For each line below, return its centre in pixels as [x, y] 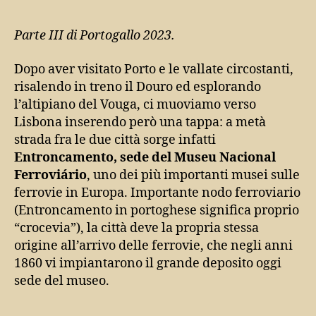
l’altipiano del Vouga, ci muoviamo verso [135, 104]
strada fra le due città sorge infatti [115, 140]
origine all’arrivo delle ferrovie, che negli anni [153, 245]
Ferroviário [50, 175]
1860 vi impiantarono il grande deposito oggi [148, 263]
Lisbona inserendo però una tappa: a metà [140, 122]
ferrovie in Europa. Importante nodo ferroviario [157, 193]
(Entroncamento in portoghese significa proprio [157, 210]
